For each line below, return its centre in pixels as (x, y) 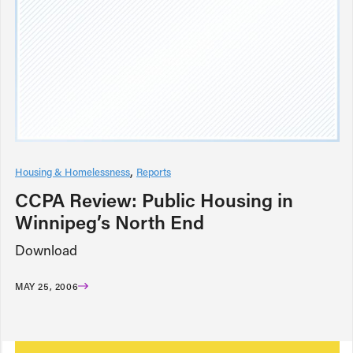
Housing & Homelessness (72, 171)
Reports (154, 171)
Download (46, 250)
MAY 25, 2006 (47, 286)
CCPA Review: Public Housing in (154, 199)
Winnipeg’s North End (110, 221)
